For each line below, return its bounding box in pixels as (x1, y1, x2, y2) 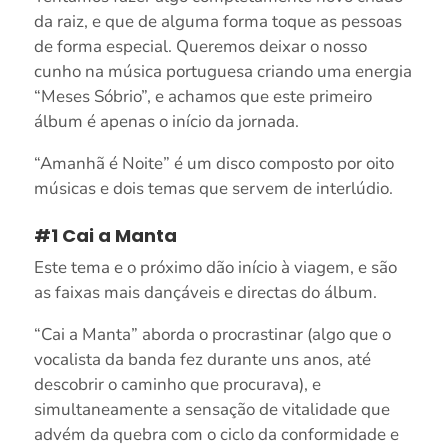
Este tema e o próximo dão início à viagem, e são (33, 255, 397, 279)
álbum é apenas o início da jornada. (33, 109, 299, 133)
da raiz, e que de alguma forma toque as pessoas (33, 9, 402, 33)
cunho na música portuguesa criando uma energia (33, 59, 412, 83)
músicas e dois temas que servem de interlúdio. (33, 176, 393, 200)
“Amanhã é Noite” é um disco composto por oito (33, 151, 394, 175)
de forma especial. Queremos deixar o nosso (33, 34, 367, 58)
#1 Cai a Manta (33, 222, 177, 248)
